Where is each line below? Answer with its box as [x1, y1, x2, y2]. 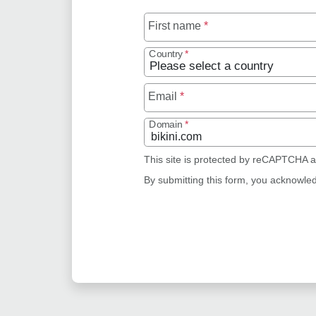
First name [148, 20, 205, 32]
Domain [149, 119, 186, 130]
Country [149, 49, 186, 59]
